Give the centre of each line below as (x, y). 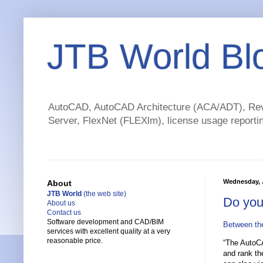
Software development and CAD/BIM (105, 222)
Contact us (64, 213)
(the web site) (104, 194)
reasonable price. (75, 241)
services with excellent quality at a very (109, 232)
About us (61, 203)
